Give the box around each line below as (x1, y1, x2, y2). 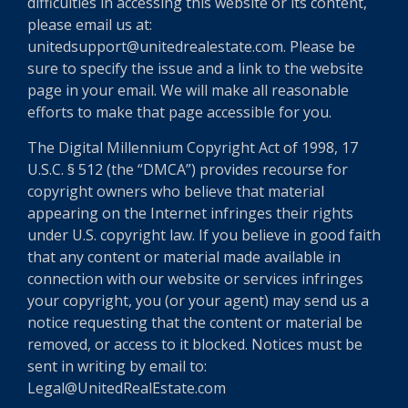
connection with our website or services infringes (27, 269, 363, 289)
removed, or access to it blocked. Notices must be (27, 334, 362, 354)
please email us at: (27, 15, 152, 35)
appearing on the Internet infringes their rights (27, 203, 353, 223)
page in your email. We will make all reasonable (27, 80, 349, 100)
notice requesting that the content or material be (27, 312, 362, 332)
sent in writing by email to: (27, 356, 207, 376)
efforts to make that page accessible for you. (27, 102, 331, 122)
